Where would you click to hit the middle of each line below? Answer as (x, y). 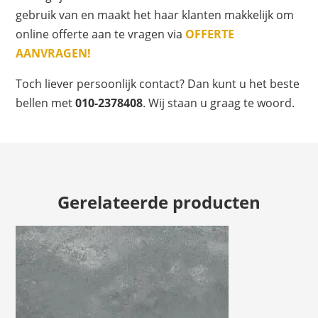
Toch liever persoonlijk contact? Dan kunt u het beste (158, 84)
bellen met (46, 103)
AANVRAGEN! (54, 54)
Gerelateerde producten (159, 202)
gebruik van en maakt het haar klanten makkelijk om (155, 15)
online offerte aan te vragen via (101, 34)
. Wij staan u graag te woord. (219, 103)
